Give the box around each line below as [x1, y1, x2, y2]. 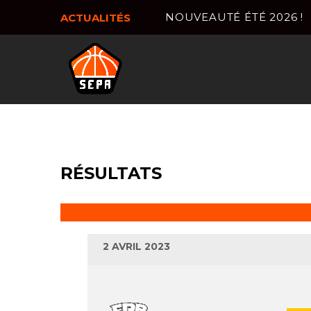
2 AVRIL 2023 [103, 240, 170, 253]
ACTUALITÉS [60, 11, 131, 24]
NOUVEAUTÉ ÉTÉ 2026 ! [165, 10, 303, 24]
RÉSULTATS [60, 163, 162, 183]
